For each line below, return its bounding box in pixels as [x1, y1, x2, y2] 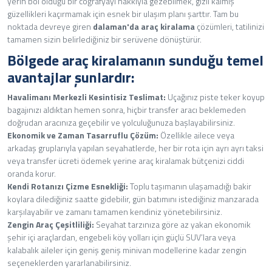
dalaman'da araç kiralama [93, 19, 195, 33]
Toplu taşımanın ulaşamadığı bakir [128, 179, 251, 192]
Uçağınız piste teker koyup [166, 90, 265, 103]
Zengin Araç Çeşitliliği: [7, 217, 94, 231]
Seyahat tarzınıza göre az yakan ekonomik [94, 217, 251, 231]
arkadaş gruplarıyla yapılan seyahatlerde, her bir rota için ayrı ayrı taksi [7, 141, 263, 154]
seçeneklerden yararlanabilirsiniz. [7, 256, 131, 269]
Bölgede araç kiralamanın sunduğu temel [7, 49, 263, 71]
